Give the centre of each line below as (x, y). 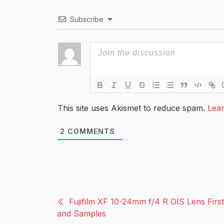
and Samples (81, 213)
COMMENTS (90, 131)
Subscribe (87, 19)
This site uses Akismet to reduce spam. (132, 108)
